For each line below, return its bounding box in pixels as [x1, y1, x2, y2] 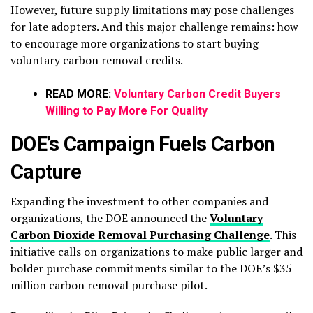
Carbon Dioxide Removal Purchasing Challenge [10, 226, 270, 242]
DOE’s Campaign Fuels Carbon [10, 131, 275, 156]
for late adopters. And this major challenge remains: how [10, 18, 298, 34]
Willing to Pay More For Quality [45, 103, 208, 117]
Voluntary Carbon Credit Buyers [114, 87, 281, 101]
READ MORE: [45, 87, 114, 101]
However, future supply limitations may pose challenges [10, 1, 294, 17]
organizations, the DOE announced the [10, 210, 210, 226]
